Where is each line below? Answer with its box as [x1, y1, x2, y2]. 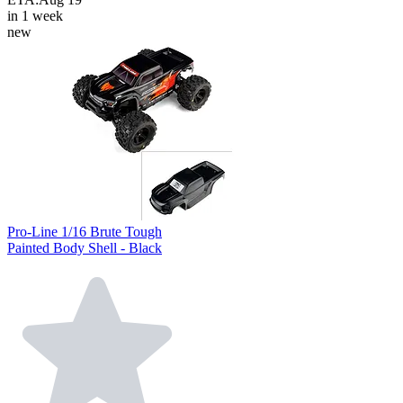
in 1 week [7, 7, 63, 23]
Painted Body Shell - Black [7, 239, 162, 255]
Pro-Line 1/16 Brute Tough [7, 223, 162, 239]
